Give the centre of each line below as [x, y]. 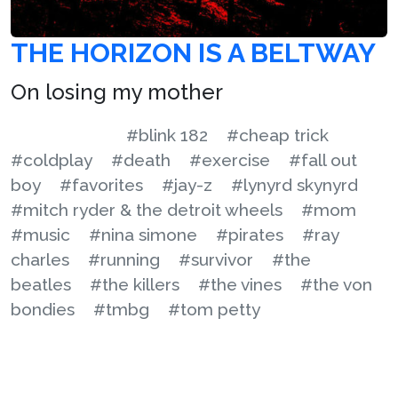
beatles [41, 284]
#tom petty [214, 309]
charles [40, 259]
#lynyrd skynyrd [295, 184]
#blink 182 [167, 135]
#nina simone [143, 234]
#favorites [101, 184]
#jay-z [187, 184]
